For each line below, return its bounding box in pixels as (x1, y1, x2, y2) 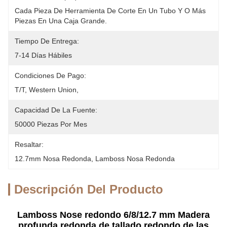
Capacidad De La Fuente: (15, 106, 97, 114)
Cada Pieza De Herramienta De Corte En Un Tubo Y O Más (15, 7, 206, 15)
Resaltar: (15, 140, 44, 148)
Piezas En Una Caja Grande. (15, 17, 107, 25)
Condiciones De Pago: (15, 71, 86, 80)
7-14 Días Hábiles (15, 51, 72, 59)
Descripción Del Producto (14, 182, 163, 196)
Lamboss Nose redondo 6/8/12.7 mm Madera (17, 210, 210, 220)
